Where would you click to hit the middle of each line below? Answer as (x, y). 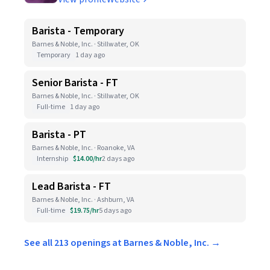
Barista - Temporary (78, 31)
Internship (52, 159)
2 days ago (118, 159)
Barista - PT (59, 135)
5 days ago (115, 211)
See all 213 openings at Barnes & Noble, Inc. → (122, 243)
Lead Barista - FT (71, 187)
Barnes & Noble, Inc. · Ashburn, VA (83, 200)
